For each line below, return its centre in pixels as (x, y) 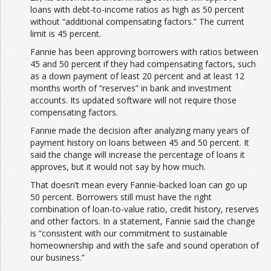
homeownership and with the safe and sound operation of (145, 246)
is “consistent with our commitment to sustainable (129, 233)
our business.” (57, 258)
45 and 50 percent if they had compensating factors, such (143, 64)
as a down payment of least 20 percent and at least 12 (137, 76)
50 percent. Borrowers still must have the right (121, 197)
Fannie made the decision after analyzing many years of (140, 131)
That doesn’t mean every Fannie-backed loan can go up (139, 185)
